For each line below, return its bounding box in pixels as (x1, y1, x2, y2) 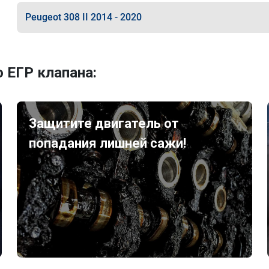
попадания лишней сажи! (29, 136, 187, 151)
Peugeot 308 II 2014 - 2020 (25, 11, 142, 23)
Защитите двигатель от (29, 116, 180, 131)
